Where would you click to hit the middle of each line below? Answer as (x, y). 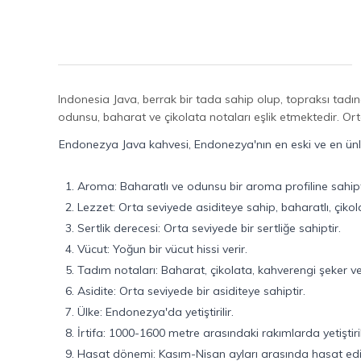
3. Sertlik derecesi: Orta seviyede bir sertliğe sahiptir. (203, 228)
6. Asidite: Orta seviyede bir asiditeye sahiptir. (185, 291)
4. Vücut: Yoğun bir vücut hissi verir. (156, 249)
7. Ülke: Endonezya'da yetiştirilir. (149, 312)
